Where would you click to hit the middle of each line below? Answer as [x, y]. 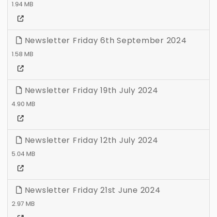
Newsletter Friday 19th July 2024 [90, 91]
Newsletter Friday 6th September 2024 [104, 41]
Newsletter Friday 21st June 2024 [91, 190]
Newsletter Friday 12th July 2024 [90, 140]
